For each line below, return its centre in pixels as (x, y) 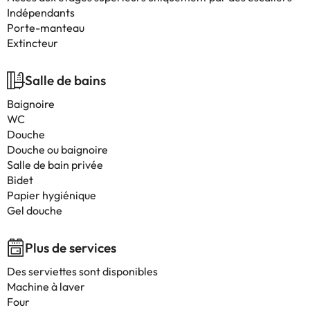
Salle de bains (65, 80)
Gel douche (35, 210)
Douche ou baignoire (57, 149)
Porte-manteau (46, 28)
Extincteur (33, 43)
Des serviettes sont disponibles (82, 271)
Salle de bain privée (55, 165)
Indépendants (41, 12)
